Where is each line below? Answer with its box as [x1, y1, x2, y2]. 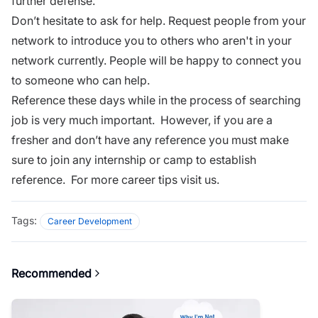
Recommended [11, 265, 92, 280]
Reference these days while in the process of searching [11, 92, 301, 107]
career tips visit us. [121, 172, 219, 187]
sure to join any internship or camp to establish [11, 152, 256, 167]
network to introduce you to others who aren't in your [11, 33, 292, 48]
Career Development [48, 215, 132, 226]
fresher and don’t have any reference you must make [11, 132, 289, 147]
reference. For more [11, 172, 121, 187]
